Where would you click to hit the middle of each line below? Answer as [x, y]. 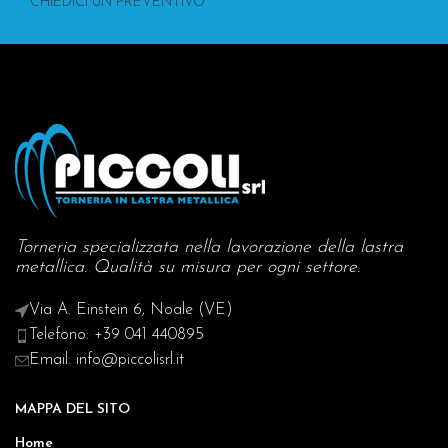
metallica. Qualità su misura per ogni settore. [187, 268]
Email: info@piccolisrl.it [106, 360]
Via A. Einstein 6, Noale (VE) [131, 310]
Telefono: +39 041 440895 [116, 335]
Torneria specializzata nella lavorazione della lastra [209, 248]
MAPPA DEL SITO [72, 410]
